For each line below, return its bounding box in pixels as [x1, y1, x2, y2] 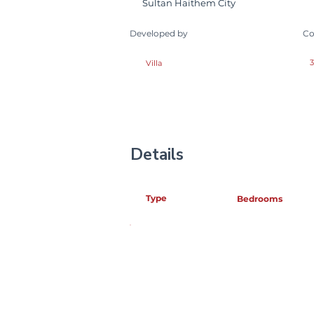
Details [130, 144, 184, 165]
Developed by [130, 28, 188, 39]
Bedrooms [237, 193, 282, 204]
